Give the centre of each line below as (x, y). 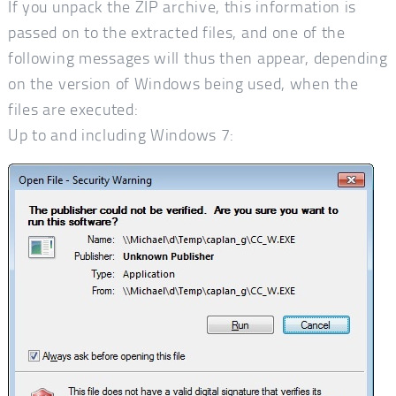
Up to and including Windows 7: (121, 135)
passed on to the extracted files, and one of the (176, 32)
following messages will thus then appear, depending (198, 58)
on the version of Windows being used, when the (183, 84)
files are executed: (73, 109)
